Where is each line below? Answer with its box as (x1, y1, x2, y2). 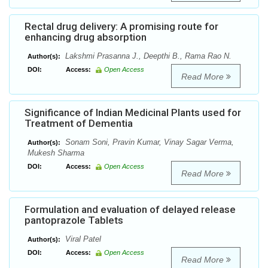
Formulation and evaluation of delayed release (25, 203, 236, 216)
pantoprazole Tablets (25, 214, 123, 227)
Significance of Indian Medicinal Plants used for (25, 106, 241, 119)
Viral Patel (63, 234, 101, 244)
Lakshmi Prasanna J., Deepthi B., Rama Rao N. (63, 51, 232, 61)
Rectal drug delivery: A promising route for (25, 20, 218, 33)
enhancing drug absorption (25, 31, 147, 44)
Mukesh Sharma (28, 148, 84, 158)
